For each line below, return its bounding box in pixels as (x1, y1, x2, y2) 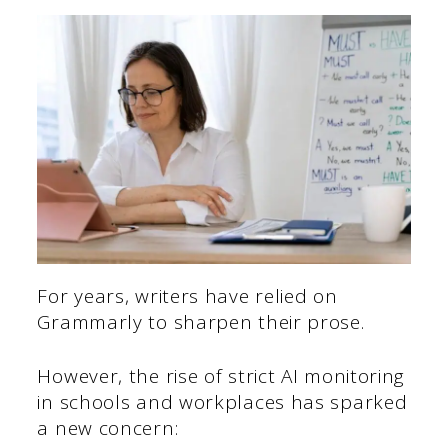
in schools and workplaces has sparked (37, 389, 408, 416)
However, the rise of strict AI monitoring (37, 363, 406, 390)
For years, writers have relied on (37, 282, 338, 309)
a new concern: (37, 415, 179, 442)
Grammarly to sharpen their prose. (37, 308, 365, 335)
